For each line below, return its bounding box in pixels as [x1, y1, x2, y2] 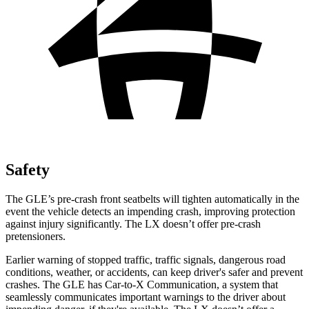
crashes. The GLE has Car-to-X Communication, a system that [6, 278, 278, 290]
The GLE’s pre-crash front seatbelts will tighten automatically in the [6, 192, 299, 205]
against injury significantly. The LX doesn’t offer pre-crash [6, 217, 261, 230]
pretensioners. [6, 230, 66, 242]
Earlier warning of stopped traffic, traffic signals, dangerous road [6, 253, 286, 266]
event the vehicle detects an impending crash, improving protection [6, 205, 295, 217]
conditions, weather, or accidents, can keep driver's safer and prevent [6, 266, 303, 278]
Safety [6, 160, 50, 179]
